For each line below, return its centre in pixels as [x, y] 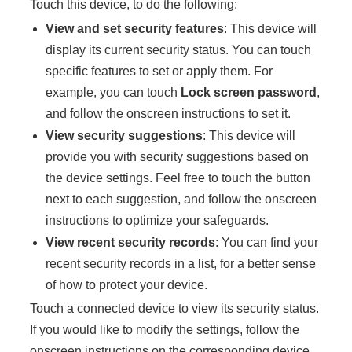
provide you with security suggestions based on [178, 157]
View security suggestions [125, 136]
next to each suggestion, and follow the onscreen [181, 199]
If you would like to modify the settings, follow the [165, 330]
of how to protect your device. [127, 285]
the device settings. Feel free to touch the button [178, 178]
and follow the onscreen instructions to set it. [169, 114]
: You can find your [267, 242]
